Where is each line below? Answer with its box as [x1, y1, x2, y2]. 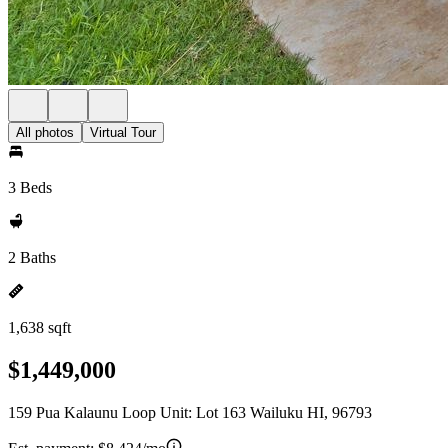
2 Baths [8, 249, 56, 266]
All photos [16, 125, 74, 140]
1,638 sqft [8, 319, 71, 336]
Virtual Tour [90, 125, 156, 140]
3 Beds [8, 179, 52, 196]
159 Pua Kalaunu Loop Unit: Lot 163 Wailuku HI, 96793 [8, 403, 372, 421]
